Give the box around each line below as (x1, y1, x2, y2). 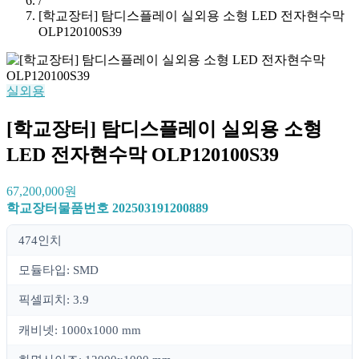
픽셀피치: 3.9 (18, 293, 89, 307)
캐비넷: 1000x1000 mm (18, 323, 141, 337)
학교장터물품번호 (6, 200, 112, 215)
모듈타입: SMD (18, 263, 99, 276)
